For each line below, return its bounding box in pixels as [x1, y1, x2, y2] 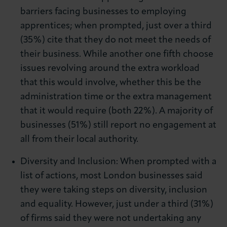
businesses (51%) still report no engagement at [20, 121, 216, 130]
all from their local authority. [20, 135, 138, 144]
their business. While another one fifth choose [20, 50, 213, 59]
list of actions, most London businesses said [20, 171, 203, 181]
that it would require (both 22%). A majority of [20, 106, 213, 116]
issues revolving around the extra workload [20, 64, 200, 73]
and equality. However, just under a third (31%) [20, 200, 213, 209]
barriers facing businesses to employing [20, 7, 186, 17]
